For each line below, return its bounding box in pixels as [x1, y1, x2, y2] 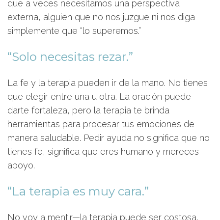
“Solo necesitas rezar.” [7, 50, 133, 64]
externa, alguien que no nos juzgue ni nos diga [7, 12, 195, 22]
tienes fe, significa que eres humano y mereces [7, 146, 199, 157]
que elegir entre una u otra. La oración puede [7, 91, 191, 102]
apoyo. [7, 160, 35, 170]
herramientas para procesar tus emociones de [7, 119, 194, 129]
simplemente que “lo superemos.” [7, 26, 141, 36]
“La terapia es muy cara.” [7, 184, 149, 198]
